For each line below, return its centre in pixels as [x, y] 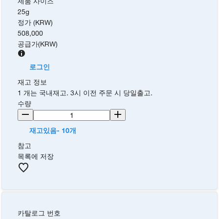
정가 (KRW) [35, 22]
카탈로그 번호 [39, 213]
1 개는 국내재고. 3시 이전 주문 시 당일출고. [85, 93]
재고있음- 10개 [53, 131]
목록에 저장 [36, 156]
